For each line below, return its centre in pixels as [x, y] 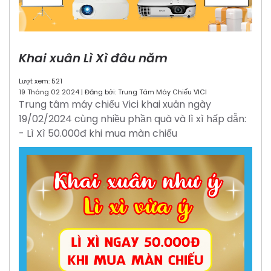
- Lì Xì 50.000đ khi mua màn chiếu [98, 134]
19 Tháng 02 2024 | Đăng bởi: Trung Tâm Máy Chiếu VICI [113, 92]
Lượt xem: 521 [41, 81]
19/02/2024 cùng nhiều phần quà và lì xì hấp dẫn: [132, 119]
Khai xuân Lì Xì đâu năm [93, 58]
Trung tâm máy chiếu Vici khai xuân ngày [115, 105]
